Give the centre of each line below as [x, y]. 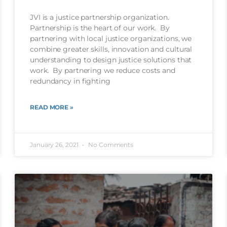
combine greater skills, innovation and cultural [111, 49]
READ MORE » [52, 107]
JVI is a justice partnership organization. [100, 17]
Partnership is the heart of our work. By [100, 28]
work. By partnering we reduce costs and [103, 71]
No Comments [110, 145]
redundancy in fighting [70, 81]
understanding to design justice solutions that [111, 60]
